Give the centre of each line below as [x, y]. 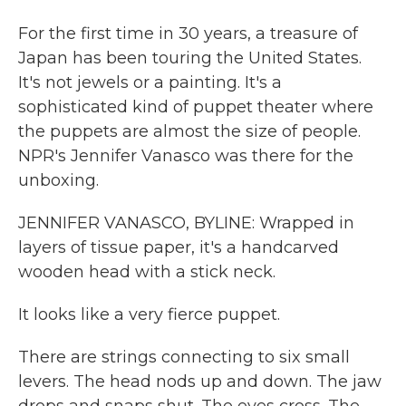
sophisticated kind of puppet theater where [196, 107]
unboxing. [58, 180]
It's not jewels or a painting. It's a [150, 82]
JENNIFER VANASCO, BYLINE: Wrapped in [186, 223]
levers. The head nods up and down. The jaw [200, 382]
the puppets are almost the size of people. [189, 131]
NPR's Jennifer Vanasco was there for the [186, 156]
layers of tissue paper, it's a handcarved [179, 247]
